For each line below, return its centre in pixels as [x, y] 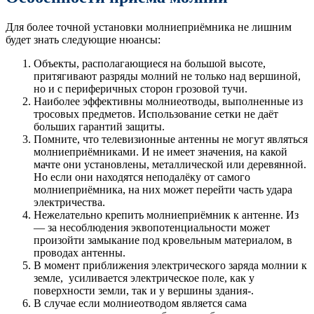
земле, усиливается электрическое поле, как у [144, 278]
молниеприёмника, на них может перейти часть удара [163, 190]
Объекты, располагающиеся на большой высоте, [150, 64]
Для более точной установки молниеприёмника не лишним [149, 27]
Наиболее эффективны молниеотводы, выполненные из [168, 102]
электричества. [69, 203]
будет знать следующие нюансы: [83, 40]
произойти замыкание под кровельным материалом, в [163, 240]
